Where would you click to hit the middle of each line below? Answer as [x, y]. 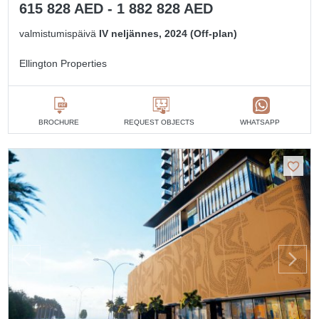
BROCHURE [59, 122]
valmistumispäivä [59, 34]
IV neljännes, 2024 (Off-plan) [168, 34]
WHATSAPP [260, 122]
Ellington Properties [63, 64]
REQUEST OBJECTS [159, 122]
